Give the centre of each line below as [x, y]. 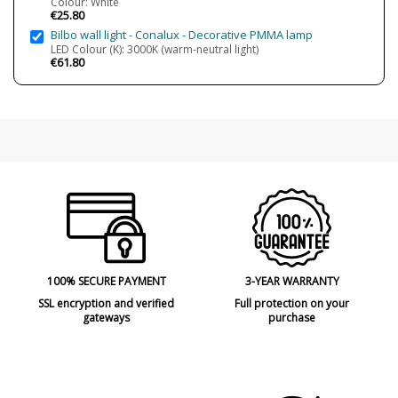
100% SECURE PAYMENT [106, 281]
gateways [106, 318]
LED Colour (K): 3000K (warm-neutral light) [155, 50]
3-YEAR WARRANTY [292, 281]
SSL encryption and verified [106, 304]
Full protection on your [292, 304]
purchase [292, 318]
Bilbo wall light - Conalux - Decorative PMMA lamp [182, 35]
